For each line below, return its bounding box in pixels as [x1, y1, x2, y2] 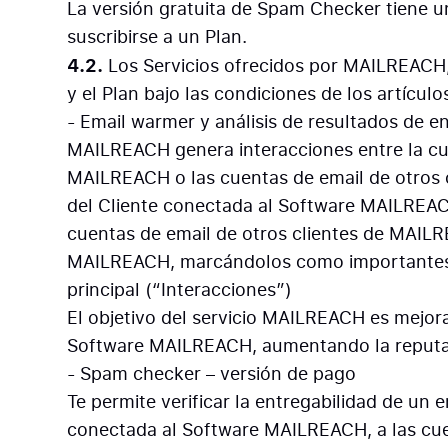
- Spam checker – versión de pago [67, 361, 357, 386]
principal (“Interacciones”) [67, 277, 293, 302]
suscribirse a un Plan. [67, 24, 258, 49]
